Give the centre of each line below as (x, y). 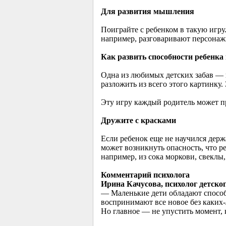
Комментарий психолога (145, 175)
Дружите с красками (138, 121)
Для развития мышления (147, 12)
